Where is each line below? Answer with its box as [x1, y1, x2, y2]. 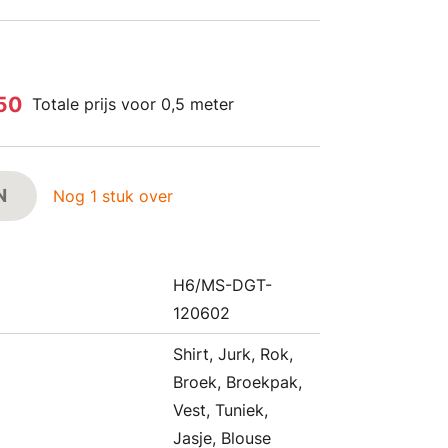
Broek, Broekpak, [173, 372, 302, 392]
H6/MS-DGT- [173, 275, 272, 295]
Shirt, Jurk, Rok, [173, 344, 293, 364]
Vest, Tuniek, [173, 400, 268, 420]
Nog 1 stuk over [53, 186, 173, 206]
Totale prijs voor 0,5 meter [32, 94, 234, 114]
